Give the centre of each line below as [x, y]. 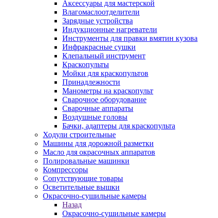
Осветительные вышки [81, 187]
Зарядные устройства [98, 21]
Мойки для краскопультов [105, 73]
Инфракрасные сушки [99, 47]
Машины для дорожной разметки [98, 143]
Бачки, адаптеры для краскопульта [119, 126]
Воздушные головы [95, 117]
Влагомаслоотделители [101, 12]
